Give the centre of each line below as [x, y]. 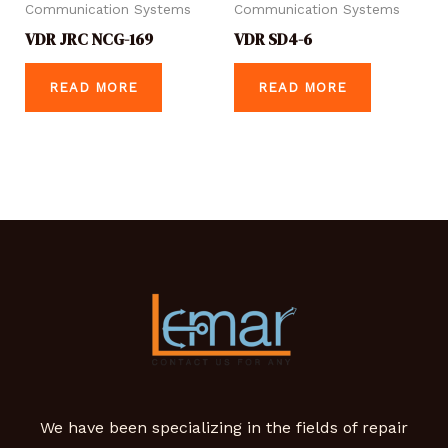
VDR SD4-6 [273, 38]
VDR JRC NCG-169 [88, 38]
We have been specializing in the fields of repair [224, 427]
